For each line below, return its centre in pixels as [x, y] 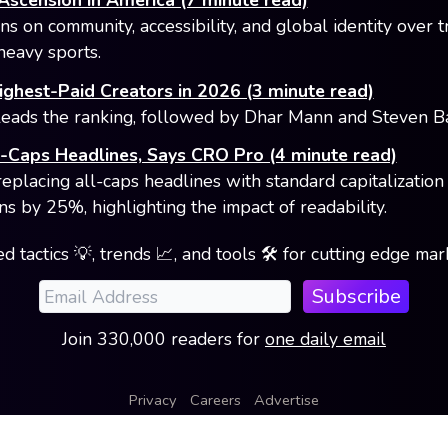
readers [198, 339]
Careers [215, 399]
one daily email [325, 339]
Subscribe [356, 296]
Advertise [286, 399]
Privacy [153, 399]
